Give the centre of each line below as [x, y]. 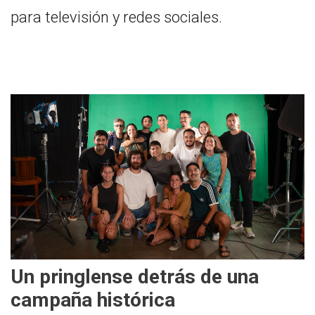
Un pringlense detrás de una [135, 276]
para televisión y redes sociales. [116, 17]
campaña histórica [93, 300]
